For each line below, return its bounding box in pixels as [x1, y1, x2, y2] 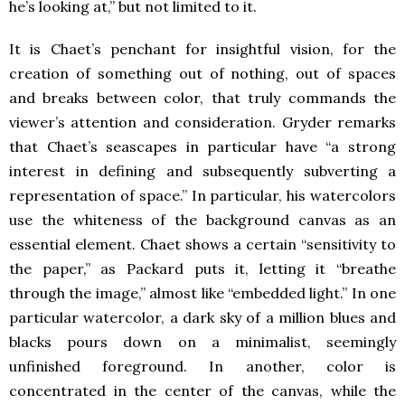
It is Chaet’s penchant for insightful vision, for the [9, 39, 396, 58]
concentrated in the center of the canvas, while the [9, 381, 396, 400]
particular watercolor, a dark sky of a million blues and [9, 307, 396, 326]
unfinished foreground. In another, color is [9, 356, 396, 375]
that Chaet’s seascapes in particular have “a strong [9, 137, 396, 155]
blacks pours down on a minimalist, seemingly [9, 332, 396, 351]
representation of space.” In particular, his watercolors [9, 185, 396, 204]
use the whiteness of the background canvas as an [9, 210, 396, 229]
